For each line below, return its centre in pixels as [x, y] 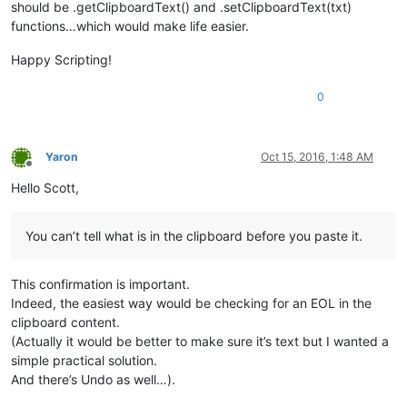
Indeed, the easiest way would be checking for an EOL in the [191, 303]
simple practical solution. [84, 361]
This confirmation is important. [100, 284]
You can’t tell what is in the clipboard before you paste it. [194, 236]
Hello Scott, [45, 188]
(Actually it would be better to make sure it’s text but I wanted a [200, 342]
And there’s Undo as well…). [93, 380]
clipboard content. [65, 323]
